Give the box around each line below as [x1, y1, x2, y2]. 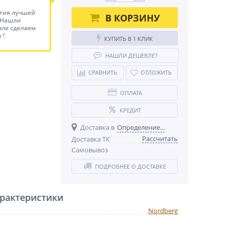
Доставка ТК [72, 134, 110, 144]
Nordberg [148, 206, 178, 215]
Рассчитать [142, 134, 178, 143]
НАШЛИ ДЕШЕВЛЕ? [105, 52, 157, 59]
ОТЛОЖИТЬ [141, 68, 172, 76]
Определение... [117, 123, 165, 132]
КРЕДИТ [119, 106, 141, 114]
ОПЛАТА [120, 89, 142, 97]
